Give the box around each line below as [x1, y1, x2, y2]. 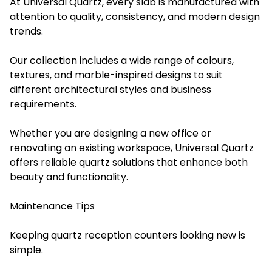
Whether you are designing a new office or [10, 126, 211, 140]
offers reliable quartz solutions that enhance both [10, 155, 248, 169]
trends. [10, 24, 43, 38]
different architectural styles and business [10, 82, 211, 97]
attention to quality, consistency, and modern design [10, 9, 260, 24]
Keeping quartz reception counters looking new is [10, 228, 245, 242]
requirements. [10, 97, 76, 111]
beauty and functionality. [10, 169, 128, 184]
